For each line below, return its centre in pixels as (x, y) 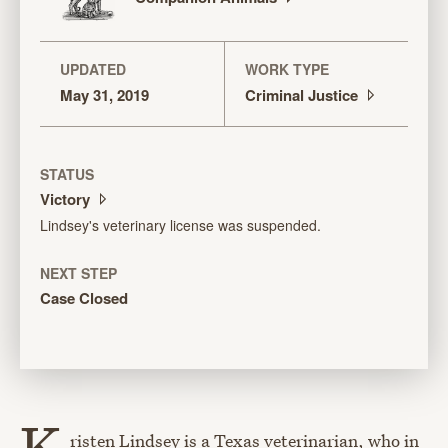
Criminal (276, 95)
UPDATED (93, 69)
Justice (335, 95)
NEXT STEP (78, 273)
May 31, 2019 (104, 95)
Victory (67, 199)
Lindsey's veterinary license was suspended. (180, 225)
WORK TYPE (287, 69)
